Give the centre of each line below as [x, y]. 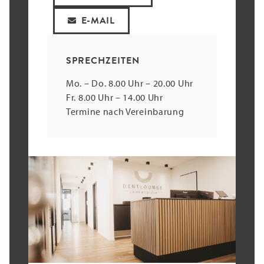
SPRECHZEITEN [103, 60]
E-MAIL [98, 20]
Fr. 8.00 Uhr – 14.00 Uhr [115, 97]
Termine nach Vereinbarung [125, 111]
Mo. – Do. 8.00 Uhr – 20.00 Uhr [130, 83]
